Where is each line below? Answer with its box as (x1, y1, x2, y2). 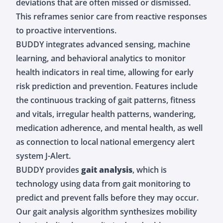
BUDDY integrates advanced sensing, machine (16, 38, 190, 50)
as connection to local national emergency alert (16, 136, 195, 147)
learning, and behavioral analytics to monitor (16, 52, 186, 64)
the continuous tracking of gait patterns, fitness (16, 94, 196, 106)
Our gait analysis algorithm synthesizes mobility (16, 206, 197, 217)
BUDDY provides (16, 164, 81, 175)
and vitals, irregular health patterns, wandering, (16, 108, 196, 119)
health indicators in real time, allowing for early (16, 66, 194, 78)
